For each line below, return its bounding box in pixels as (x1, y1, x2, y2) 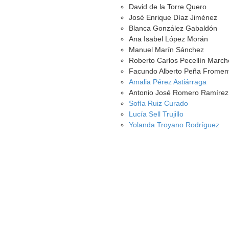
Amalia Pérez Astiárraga (129, 78, 207, 86)
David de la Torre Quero (129, 3, 207, 11)
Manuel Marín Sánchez (129, 45, 204, 54)
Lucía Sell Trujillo (129, 110, 184, 118)
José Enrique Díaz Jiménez (129, 13, 218, 21)
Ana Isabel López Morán (129, 35, 209, 43)
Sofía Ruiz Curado (129, 99, 189, 107)
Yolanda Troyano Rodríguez (129, 121, 220, 129)
